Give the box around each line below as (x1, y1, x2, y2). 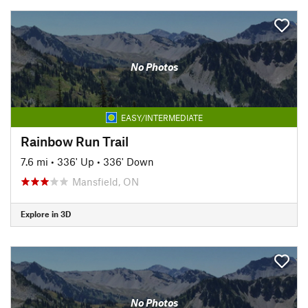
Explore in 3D (21, 209, 71, 219)
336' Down (103, 155, 154, 168)
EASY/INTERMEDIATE (120, 112, 203, 122)
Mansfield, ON (72, 175, 139, 188)
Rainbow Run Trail (21, 133, 129, 149)
